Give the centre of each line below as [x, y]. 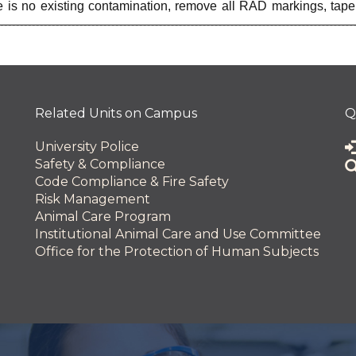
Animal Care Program [103, 217]
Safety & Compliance [100, 164]
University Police [87, 147]
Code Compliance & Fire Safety [132, 182]
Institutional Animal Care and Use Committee [178, 234]
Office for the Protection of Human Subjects [177, 252]
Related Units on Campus [116, 113]
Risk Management [93, 199]
